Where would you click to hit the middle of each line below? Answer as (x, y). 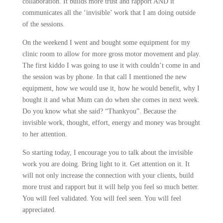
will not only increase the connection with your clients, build (108, 175)
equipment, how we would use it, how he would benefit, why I (111, 88)
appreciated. (40, 210)
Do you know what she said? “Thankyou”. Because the (99, 111)
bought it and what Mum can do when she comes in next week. (111, 100)
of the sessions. (44, 24)
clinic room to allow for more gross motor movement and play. (111, 54)
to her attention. (46, 134)
